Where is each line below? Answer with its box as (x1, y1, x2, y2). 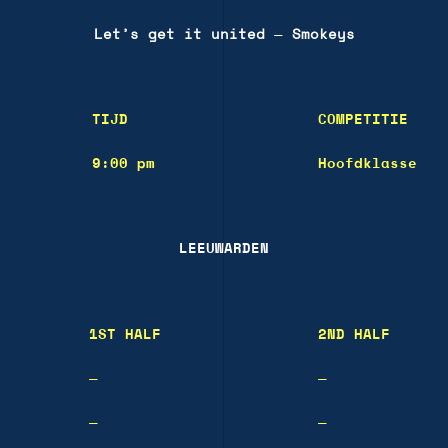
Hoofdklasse (318, 156, 417, 171)
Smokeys (291, 27, 355, 42)
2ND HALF (318, 327, 390, 342)
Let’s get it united (93, 27, 265, 42)
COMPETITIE (318, 112, 408, 127)
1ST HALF (89, 327, 161, 342)
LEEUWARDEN (179, 241, 269, 256)
